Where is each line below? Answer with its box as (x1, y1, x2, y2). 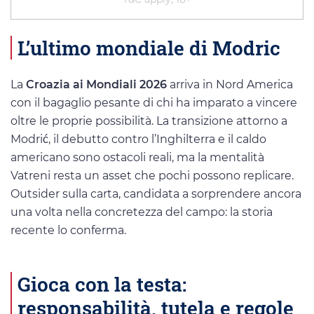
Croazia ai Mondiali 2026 (26, 78, 167, 92)
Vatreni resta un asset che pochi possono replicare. (11, 169, 294, 183)
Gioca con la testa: (18, 271, 186, 298)
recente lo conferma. (11, 224, 126, 238)
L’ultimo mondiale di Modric (18, 34, 280, 61)
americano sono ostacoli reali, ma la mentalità (11, 151, 264, 165)
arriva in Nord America (167, 78, 293, 92)
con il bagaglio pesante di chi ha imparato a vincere (11, 96, 297, 110)
